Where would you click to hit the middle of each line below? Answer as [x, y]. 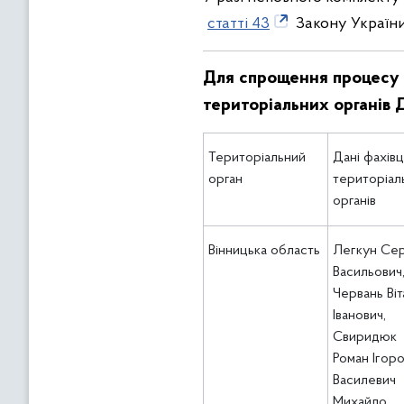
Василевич [364, 381]
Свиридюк [365, 337]
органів [354, 201]
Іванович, [359, 316]
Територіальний [257, 158]
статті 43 [239, 24]
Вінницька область [264, 251]
